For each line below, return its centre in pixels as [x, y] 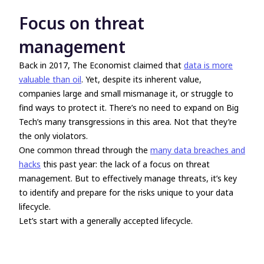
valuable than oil [50, 79]
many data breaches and [198, 150]
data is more [208, 65]
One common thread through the [85, 150]
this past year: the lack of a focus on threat [125, 164]
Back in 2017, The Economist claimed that [101, 65]
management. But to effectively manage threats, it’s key [128, 178]
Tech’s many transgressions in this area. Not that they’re [128, 122]
